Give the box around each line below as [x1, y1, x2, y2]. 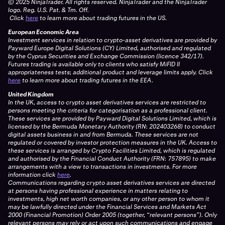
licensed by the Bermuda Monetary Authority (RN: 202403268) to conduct [8, 122, 215, 131]
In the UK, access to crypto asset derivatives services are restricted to [8, 98, 206, 106]
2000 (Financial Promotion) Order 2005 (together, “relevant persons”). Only [8, 210, 217, 219]
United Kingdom [8, 90, 54, 98]
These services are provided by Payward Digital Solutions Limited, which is [8, 114, 216, 123]
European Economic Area [8, 28, 79, 36]
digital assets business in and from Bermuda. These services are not [8, 130, 198, 139]
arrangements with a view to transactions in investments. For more [8, 162, 197, 171]
